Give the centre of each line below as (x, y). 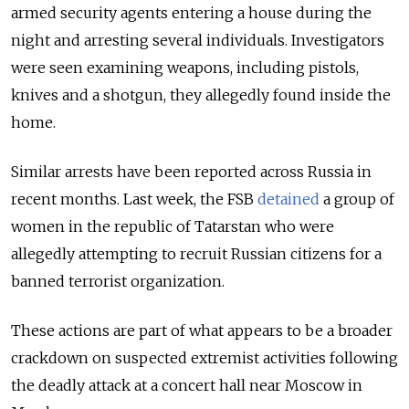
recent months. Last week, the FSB (134, 199)
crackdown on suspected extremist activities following (204, 358)
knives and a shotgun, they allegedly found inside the (201, 95)
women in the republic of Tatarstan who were (173, 227)
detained (288, 199)
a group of (357, 199)
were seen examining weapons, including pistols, (185, 68)
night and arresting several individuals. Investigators (198, 41)
